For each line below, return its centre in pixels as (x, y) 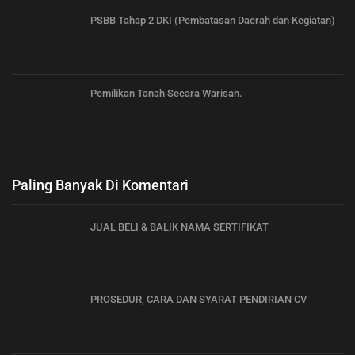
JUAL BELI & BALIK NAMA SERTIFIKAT (179, 227)
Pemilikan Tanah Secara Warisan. (166, 93)
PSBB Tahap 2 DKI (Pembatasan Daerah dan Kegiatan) (213, 21)
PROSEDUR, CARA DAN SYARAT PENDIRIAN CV (198, 300)
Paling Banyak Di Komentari (100, 185)
